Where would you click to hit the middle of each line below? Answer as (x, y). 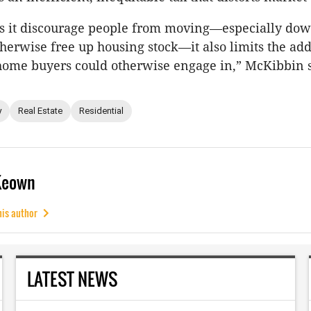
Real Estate (40, 111)
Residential (101, 111)
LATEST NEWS (72, 278)
